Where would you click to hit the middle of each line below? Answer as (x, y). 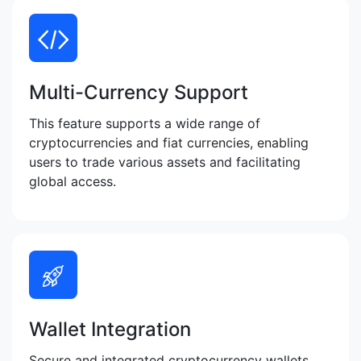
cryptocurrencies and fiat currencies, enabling (169, 143)
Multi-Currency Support (139, 93)
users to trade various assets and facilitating (165, 162)
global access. (73, 182)
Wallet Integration (110, 330)
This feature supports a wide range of (145, 124)
